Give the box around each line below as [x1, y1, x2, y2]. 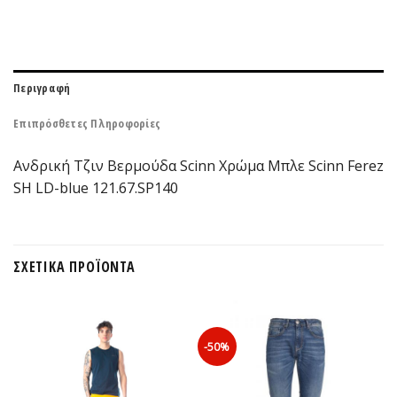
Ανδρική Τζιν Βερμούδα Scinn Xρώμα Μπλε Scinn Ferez [13, 155, 384, 175]
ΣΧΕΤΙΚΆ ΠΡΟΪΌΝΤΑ [13, 256, 136, 276]
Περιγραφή [13, 79, 71, 96]
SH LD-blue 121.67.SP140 [13, 177, 178, 198]
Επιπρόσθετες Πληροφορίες [13, 114, 161, 131]
